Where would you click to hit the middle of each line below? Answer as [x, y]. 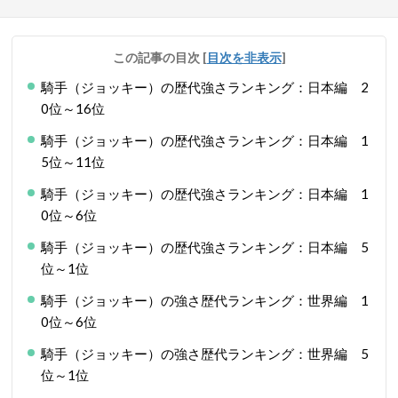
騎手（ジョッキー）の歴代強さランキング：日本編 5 [205, 247]
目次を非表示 [244, 57]
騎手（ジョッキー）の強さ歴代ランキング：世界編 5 [205, 354]
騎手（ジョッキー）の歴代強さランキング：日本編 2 [205, 87]
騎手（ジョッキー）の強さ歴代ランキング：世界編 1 [205, 300]
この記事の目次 [157, 57]
